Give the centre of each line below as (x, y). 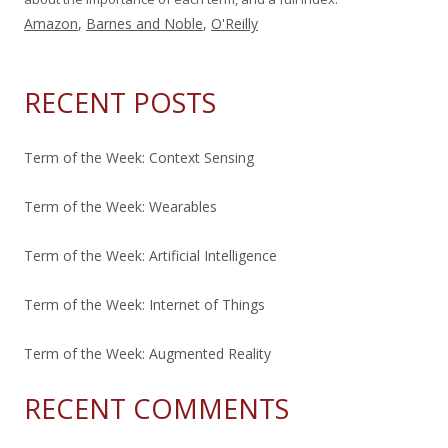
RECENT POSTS (120, 102)
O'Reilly (234, 23)
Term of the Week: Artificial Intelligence (150, 255)
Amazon (51, 23)
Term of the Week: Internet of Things (144, 304)
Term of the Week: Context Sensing (139, 157)
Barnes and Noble (144, 23)
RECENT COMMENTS (156, 408)
